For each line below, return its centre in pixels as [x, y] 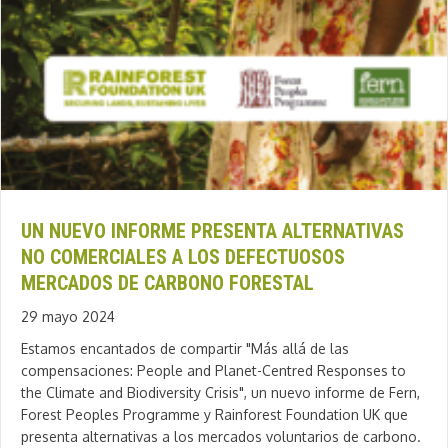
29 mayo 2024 [68, 317]
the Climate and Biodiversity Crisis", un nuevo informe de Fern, [220, 393]
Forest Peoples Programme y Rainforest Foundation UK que [214, 415]
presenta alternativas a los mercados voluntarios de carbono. [221, 437]
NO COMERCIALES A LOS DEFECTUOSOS [183, 257]
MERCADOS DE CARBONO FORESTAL [167, 283]
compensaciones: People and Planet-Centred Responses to [213, 371]
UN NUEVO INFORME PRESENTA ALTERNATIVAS [212, 231]
